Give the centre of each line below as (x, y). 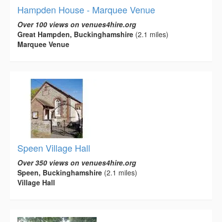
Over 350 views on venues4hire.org (77, 162)
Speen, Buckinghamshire (60, 172)
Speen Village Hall (54, 147)
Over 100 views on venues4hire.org (77, 24)
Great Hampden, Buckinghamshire (75, 34)
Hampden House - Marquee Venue (86, 9)
